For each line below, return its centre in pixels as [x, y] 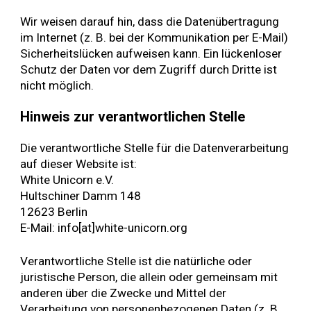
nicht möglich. [57, 85]
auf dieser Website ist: [79, 163]
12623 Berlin [54, 211]
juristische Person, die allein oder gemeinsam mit [149, 277]
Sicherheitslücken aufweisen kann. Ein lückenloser [151, 53]
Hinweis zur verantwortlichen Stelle [133, 117]
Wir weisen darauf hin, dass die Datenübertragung [150, 21]
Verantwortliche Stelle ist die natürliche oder [136, 261]
